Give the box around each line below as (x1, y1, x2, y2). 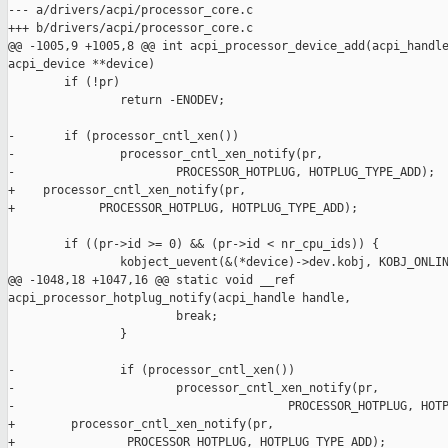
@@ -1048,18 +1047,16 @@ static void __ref (8, 273, 302, 288)
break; (8, 309, 218, 324)
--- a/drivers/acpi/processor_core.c (8, 3, 253, 18)
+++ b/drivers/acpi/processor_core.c (8, 21, 253, 36)
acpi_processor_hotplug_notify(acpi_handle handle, (8, 291, 351, 306)
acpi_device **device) (8, 57, 155, 72)
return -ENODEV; (8, 93, 225, 108)
